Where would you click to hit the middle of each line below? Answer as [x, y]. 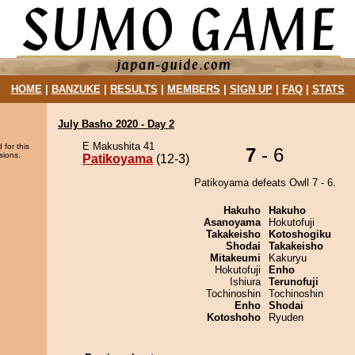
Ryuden [286, 317]
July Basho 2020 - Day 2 [116, 124]
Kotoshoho [234, 317]
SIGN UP [251, 89]
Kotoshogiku [300, 234]
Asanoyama [232, 222]
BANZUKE [76, 89]
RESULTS [134, 89]
